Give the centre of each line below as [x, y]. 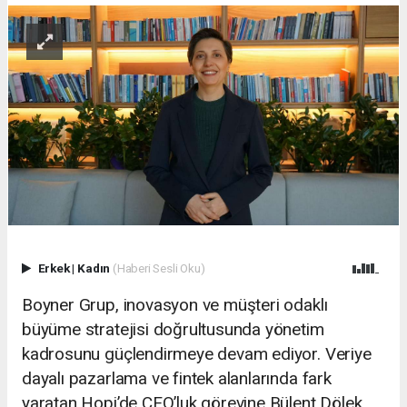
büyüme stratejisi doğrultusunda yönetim [173, 329]
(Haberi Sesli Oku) [159, 268]
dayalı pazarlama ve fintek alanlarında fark [177, 378]
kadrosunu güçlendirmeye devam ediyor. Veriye [197, 353]
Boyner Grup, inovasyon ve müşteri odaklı [175, 304]
